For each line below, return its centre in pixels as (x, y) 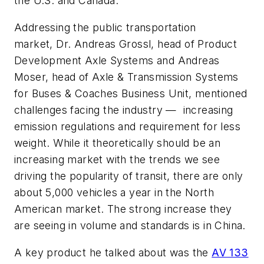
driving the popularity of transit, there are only (129, 176)
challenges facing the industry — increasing (124, 110)
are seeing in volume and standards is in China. (130, 226)
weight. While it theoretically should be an (118, 143)
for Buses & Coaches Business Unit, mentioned (131, 94)
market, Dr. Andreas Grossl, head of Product (126, 44)
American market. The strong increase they (123, 209)
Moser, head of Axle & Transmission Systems (126, 77)
